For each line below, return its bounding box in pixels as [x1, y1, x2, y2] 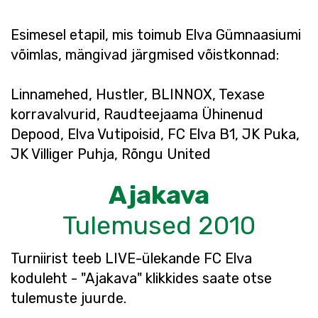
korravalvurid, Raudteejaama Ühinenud [11, 106, 263, 123]
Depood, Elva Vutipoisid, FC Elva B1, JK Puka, [11, 126, 300, 143]
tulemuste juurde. [11, 290, 126, 307]
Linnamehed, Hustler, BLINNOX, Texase [11, 86, 265, 103]
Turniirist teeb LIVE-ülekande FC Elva [11, 250, 252, 267]
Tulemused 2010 [62, 210, 256, 241]
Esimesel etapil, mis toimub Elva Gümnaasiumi [11, 26, 301, 43]
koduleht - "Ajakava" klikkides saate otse [11, 270, 272, 287]
